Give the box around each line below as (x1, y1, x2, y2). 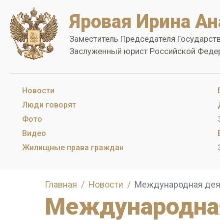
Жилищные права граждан (22, 143, 124, 152)
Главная (45, 179, 77, 190)
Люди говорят (22, 100, 76, 110)
